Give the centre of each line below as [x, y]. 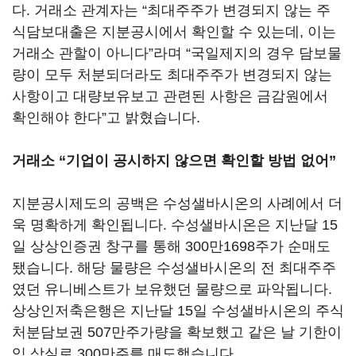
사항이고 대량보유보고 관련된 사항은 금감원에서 [170, 96]
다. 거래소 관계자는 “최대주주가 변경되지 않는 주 [171, 10]
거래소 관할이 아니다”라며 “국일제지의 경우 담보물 [177, 53]
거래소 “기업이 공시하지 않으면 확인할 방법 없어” [174, 161]
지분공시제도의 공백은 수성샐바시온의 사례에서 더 [177, 203]
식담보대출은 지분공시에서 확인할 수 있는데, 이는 [174, 32]
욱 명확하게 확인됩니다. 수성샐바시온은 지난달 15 [175, 225]
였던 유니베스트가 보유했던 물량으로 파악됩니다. [172, 289]
